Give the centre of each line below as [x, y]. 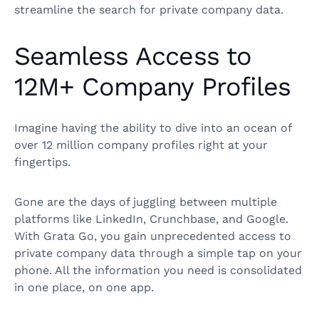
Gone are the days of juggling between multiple [146, 202]
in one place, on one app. [84, 288]
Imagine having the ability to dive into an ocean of [153, 128]
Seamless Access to [133, 57]
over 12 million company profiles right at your [141, 145]
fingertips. [44, 162]
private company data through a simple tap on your [158, 253]
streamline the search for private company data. [149, 10]
